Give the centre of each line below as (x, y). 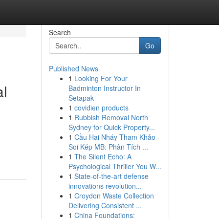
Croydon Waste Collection (114, 196)
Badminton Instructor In (104, 88)
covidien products (101, 108)
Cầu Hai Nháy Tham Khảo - (117, 137)
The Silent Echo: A (103, 156)
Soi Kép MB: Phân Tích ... (108, 147)
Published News (73, 68)
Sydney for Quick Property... (111, 127)
